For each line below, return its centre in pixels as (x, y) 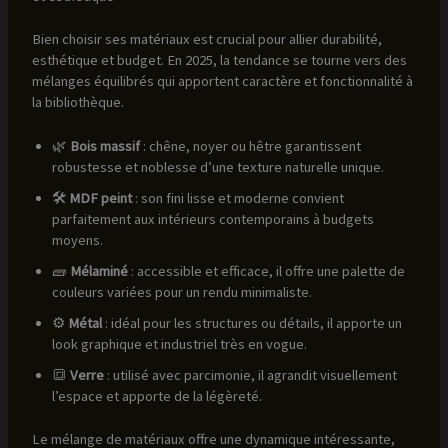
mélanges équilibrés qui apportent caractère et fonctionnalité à (222, 80)
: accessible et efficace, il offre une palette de (266, 271)
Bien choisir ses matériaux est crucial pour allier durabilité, (206, 38)
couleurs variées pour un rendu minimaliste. (181, 292)
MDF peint (100, 198)
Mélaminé (98, 271)
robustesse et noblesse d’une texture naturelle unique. (217, 167)
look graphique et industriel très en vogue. (179, 344)
